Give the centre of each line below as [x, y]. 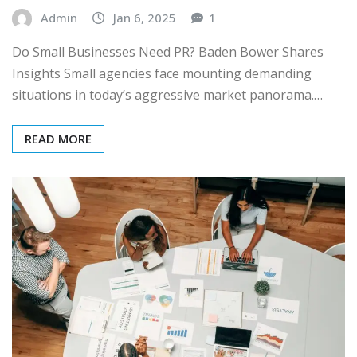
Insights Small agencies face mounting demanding [162, 74]
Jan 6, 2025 [145, 17]
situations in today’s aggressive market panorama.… [167, 95]
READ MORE [58, 139]
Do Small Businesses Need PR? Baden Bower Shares [168, 52]
